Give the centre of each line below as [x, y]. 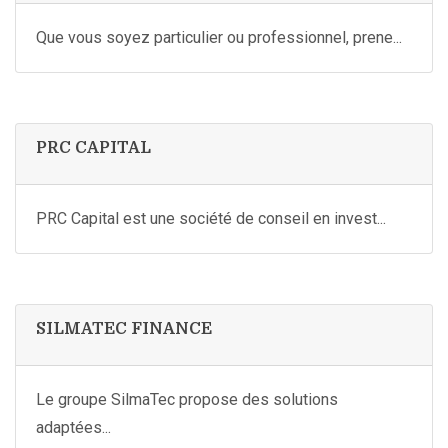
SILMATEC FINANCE [124, 329]
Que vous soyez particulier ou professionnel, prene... [219, 37]
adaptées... [73, 427]
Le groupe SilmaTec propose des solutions [187, 399]
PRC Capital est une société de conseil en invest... [211, 218]
